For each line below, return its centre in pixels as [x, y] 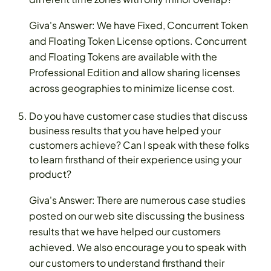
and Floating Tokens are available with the [123, 57]
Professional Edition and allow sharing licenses [135, 73]
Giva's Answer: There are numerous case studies [137, 200]
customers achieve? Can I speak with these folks [139, 145]
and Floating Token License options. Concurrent [138, 41]
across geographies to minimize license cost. [132, 88]
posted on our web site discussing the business [137, 215]
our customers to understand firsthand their [127, 263]
